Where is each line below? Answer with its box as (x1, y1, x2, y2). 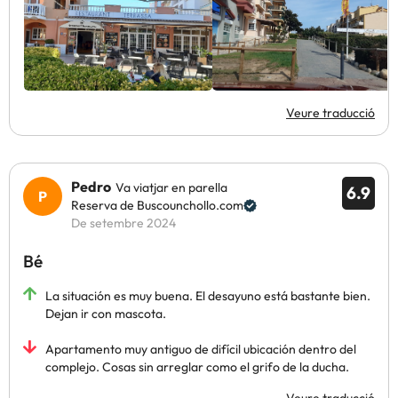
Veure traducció (286, 105, 375, 121)
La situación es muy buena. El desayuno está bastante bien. (45, 288, 370, 304)
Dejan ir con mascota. (45, 306, 166, 322)
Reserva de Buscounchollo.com (71, 197, 243, 213)
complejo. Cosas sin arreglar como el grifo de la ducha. (45, 359, 349, 375)
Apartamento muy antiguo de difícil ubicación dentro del (45, 341, 356, 357)
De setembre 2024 (71, 215, 176, 231)
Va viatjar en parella (115, 179, 227, 195)
